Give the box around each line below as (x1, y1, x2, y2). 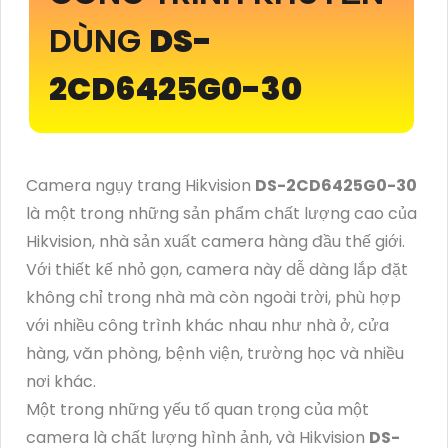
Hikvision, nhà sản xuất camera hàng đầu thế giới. (26, 230, 405, 254)
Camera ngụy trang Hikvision (26, 174, 255, 198)
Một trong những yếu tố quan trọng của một (26, 398, 369, 422)
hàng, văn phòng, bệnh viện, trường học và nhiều (26, 342, 404, 366)
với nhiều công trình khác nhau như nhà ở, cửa (26, 314, 389, 338)
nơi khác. (26, 370, 96, 394)
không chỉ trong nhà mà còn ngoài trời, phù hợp (26, 286, 401, 310)
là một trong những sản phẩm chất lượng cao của (26, 202, 417, 226)
